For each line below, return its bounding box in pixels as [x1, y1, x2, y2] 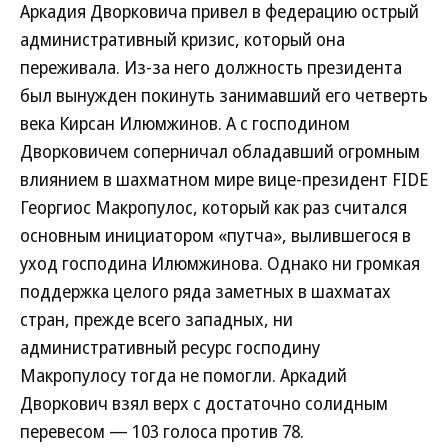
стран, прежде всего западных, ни [20, 307, 293, 331]
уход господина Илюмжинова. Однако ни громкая [20, 251, 420, 275]
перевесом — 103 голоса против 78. [20, 419, 304, 443]
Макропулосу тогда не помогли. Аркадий [20, 363, 347, 387]
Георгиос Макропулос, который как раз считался [20, 195, 407, 219]
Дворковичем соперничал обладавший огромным [20, 139, 420, 163]
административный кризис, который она [20, 27, 345, 51]
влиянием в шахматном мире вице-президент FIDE [20, 167, 428, 191]
